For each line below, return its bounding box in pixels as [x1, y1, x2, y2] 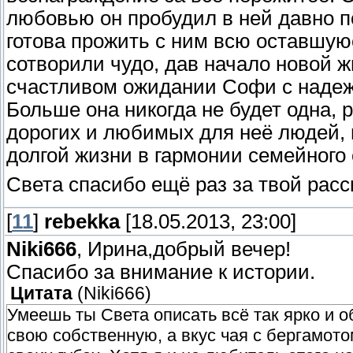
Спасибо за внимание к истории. [6, 261, 315, 284]
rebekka [44, 210, 120, 233]
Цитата [10, 284, 72, 304]
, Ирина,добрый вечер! [76, 238, 291, 261]
